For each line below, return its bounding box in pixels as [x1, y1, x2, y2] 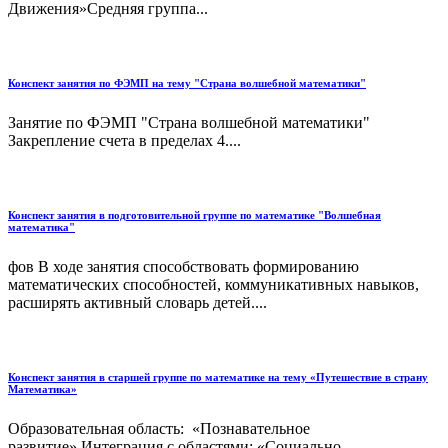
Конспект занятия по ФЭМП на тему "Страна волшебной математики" [8, 77, 366, 90]
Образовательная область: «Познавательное [8, 419, 310, 437]
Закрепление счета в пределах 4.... [8, 132, 241, 149]
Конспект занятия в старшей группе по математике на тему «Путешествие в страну [8, 370, 428, 383]
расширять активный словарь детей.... [8, 293, 267, 311]
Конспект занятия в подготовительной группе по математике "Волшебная [8, 208, 381, 221]
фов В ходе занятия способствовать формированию [8, 257, 359, 275]
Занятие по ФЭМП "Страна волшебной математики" [8, 114, 370, 131]
